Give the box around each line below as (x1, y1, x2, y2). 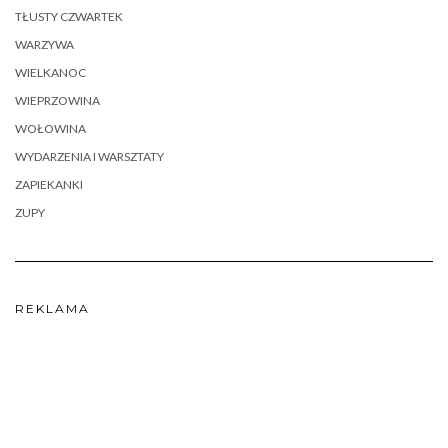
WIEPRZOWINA (15, 93, 100, 109)
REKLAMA (15, 301, 90, 317)
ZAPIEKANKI (15, 177, 83, 193)
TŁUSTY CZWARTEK (15, 9, 123, 25)
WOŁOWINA (15, 121, 86, 137)
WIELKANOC (15, 65, 86, 81)
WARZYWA (15, 37, 74, 53)
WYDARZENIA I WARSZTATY (15, 149, 164, 165)
